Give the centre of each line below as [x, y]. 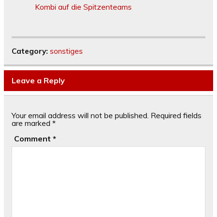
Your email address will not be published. [80, 116]
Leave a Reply [38, 80]
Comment [33, 139]
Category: [31, 51]
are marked [32, 123]
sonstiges [66, 51]
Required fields [176, 116]
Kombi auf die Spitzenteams [83, 7]
